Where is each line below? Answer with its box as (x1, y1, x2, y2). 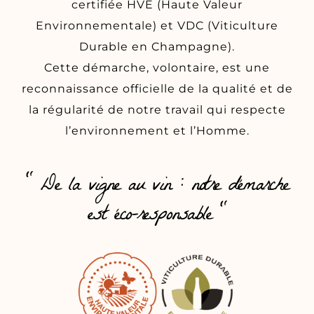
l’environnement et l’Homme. (64, 123, 250, 137)
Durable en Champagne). (79, 39, 235, 53)
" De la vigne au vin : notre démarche (25, 168, 289, 207)
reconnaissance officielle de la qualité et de (21, 81, 293, 95)
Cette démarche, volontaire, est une (44, 60, 270, 74)
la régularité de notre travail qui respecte (28, 102, 286, 116)
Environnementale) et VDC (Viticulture (36, 18, 278, 32)
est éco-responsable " (88, 197, 226, 236)
